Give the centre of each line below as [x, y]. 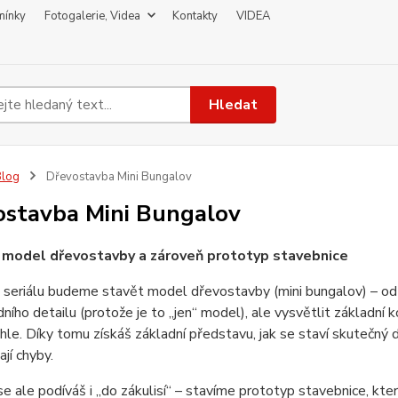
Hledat [234, 104]
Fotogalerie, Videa [92, 16]
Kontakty [195, 16]
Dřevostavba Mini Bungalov [117, 177]
